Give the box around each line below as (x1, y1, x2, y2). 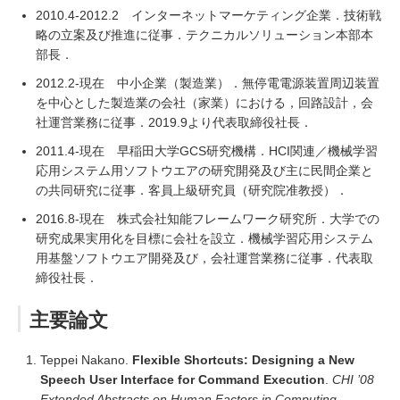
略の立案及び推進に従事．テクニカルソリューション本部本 (36, 28, 373, 42)
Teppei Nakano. (40, 353, 132, 367)
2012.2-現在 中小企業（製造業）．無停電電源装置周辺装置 (36, 76, 379, 90)
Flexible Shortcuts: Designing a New (132, 353, 354, 367)
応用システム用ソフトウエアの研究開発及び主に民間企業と (36, 163, 373, 178)
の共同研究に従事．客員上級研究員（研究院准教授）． (36, 183, 348, 197)
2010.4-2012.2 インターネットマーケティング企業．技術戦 (36, 8, 381, 22)
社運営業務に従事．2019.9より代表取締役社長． (36, 115, 312, 129)
